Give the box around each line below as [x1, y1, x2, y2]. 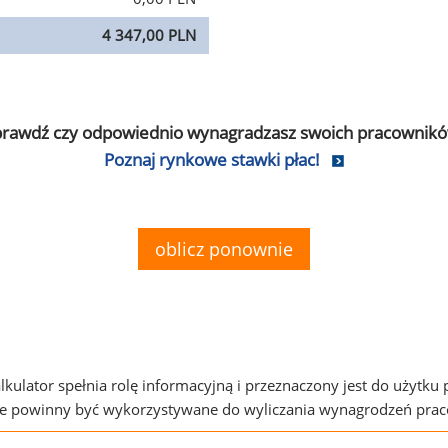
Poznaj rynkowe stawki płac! [104, 148, 320, 171]
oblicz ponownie [155, 237, 293, 261]
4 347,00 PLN [102, 25, 196, 45]
